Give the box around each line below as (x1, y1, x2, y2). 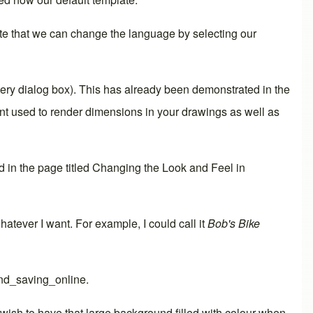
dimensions (85, 103, 143, 119)
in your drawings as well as (143, 103, 279, 119)
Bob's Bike (208, 214, 260, 231)
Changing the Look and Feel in (92, 159, 245, 175)
